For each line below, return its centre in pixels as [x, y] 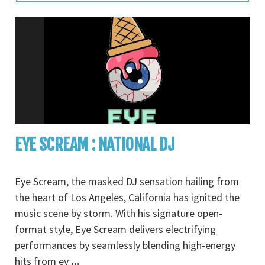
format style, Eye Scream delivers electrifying [115, 229]
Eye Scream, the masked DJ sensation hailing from [127, 181]
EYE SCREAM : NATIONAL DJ [95, 145]
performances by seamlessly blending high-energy [125, 245]
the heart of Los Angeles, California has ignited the [127, 197]
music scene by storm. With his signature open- [119, 213]
